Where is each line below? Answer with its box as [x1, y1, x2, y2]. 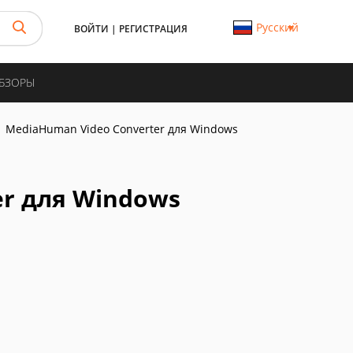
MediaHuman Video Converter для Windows [6, 121, 238, 136]
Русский [255, 20, 299, 35]
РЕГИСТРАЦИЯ [119, 22, 188, 35]
